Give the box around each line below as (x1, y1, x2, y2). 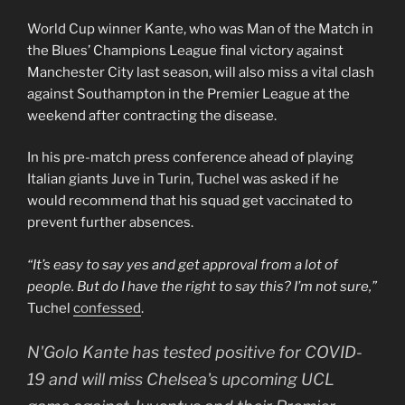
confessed (73, 299, 141, 316)
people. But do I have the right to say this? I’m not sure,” (27, 278, 377, 295)
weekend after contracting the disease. (27, 107, 279, 124)
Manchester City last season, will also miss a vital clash (27, 63, 374, 80)
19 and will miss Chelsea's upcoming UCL (27, 370, 334, 390)
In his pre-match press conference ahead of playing (27, 149, 353, 166)
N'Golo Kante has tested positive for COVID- (27, 343, 363, 363)
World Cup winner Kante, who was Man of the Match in (27, 20, 373, 37)
